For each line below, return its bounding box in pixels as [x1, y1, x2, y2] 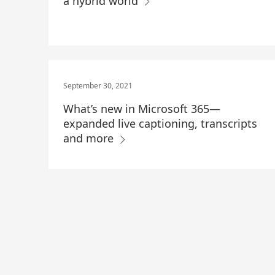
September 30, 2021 [63, 80, 133, 91]
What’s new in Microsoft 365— [63, 101, 221, 117]
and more [63, 131, 117, 146]
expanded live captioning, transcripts [63, 116, 258, 131]
